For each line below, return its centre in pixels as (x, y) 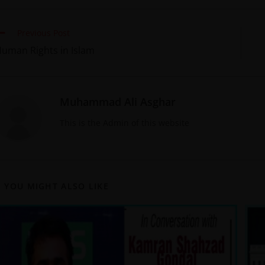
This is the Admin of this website (125, 122)
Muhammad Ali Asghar (118, 101)
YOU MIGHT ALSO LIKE (57, 186)
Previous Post (43, 33)
